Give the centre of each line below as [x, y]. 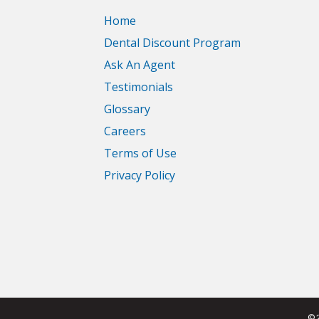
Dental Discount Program [172, 43]
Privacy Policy [140, 175]
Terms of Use [140, 153]
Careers [125, 131]
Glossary [127, 109]
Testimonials [138, 87]
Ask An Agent [140, 65]
